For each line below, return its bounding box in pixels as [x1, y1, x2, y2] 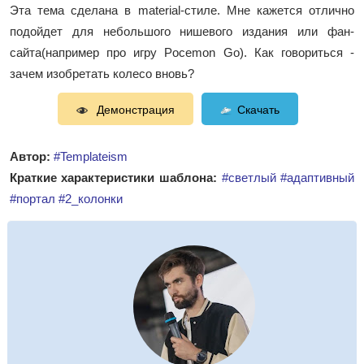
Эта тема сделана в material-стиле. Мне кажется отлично [9, 2, 355, 17]
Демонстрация [93, 102, 175, 116]
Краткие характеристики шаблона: [9, 170, 217, 184]
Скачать [236, 102, 279, 116]
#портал [9, 191, 55, 206]
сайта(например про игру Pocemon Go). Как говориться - [9, 45, 355, 59]
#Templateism [53, 149, 128, 163]
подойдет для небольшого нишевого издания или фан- [9, 24, 355, 38]
